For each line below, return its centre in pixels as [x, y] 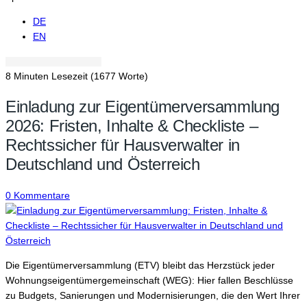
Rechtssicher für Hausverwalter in [123, 145]
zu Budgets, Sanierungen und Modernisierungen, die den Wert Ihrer [153, 295]
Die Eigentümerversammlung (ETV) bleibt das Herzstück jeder [140, 265]
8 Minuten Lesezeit [47, 76]
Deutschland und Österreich [103, 164]
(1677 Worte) [119, 76]
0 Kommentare [38, 195]
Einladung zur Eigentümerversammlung [143, 106]
